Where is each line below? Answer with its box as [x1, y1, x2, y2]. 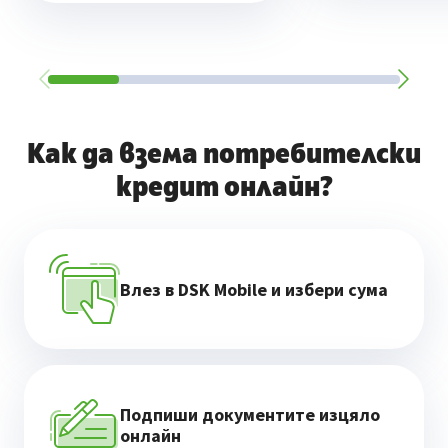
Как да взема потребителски [27, 141, 421, 170]
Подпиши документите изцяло [120, 403, 380, 427]
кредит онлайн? [115, 174, 333, 203]
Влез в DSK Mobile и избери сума [120, 277, 388, 301]
